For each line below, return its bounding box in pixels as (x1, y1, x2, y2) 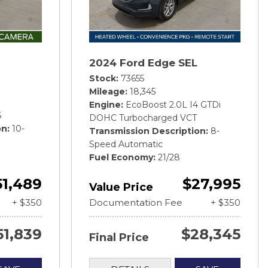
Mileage (89, 86, 125, 97)
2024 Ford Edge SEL (89, 56, 197, 69)
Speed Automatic (89, 138, 163, 150)
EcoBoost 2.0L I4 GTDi (126, 99, 221, 110)
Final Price (89, 230, 149, 244)
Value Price (89, 180, 153, 194)
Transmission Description (89, 125, 206, 136)
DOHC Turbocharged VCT (89, 112, 197, 123)
